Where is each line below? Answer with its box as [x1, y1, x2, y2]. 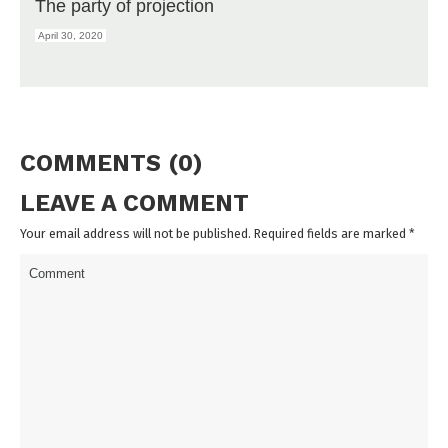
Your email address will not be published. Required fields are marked [20, 226, 409, 242]
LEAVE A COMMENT [20, 188, 249, 217]
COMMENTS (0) [20, 148, 203, 177]
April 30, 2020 [38, 29, 103, 41]
